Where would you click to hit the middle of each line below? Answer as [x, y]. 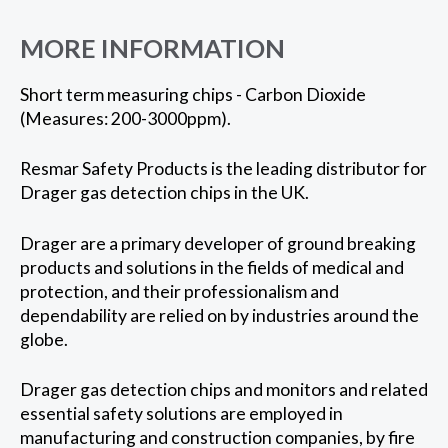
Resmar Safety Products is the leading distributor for [223, 169]
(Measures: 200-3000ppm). [125, 119]
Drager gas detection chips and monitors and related [224, 390]
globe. [44, 339]
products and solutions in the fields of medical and [212, 267]
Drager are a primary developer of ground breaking [218, 243]
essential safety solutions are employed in [181, 414]
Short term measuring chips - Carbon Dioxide [193, 95]
